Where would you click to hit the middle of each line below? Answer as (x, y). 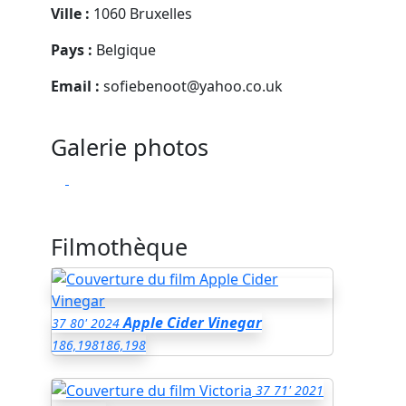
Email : (75, 86)
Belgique (124, 49)
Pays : (72, 49)
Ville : (70, 13)
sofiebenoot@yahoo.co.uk (193, 86)
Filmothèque (119, 246)
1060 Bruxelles (141, 13)
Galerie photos (130, 146)
